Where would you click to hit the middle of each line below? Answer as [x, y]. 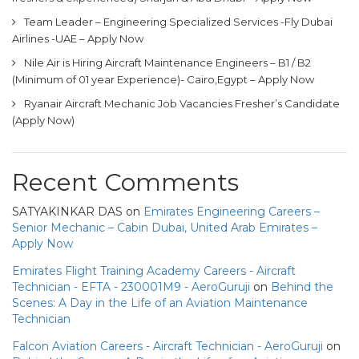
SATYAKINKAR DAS [67, 211]
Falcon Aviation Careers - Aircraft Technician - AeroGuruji [167, 346]
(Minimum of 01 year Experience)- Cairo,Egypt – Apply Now [163, 79]
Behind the [302, 286]
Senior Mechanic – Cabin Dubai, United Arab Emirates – [165, 227]
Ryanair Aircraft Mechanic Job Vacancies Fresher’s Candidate [182, 103]
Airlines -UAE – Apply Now [78, 38]
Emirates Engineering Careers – [232, 211]
